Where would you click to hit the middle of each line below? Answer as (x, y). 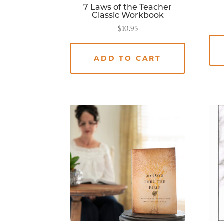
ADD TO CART (128, 58)
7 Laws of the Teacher (128, 7)
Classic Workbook (128, 15)
